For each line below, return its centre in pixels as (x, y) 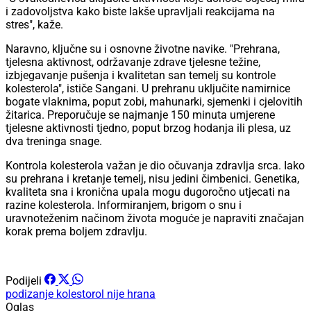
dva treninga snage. (54, 142)
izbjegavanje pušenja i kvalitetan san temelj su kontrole (141, 76)
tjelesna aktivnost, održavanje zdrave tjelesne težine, (133, 62)
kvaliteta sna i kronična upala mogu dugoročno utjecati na (148, 192)
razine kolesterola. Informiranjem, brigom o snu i (124, 205)
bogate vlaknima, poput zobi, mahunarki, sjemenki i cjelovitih (154, 102)
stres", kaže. (34, 25)
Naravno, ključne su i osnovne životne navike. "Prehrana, (143, 49)
